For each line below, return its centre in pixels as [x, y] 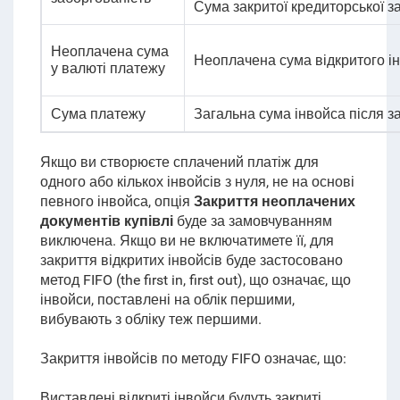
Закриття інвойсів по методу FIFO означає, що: [193, 358]
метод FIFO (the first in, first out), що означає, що [195, 280]
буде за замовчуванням [252, 221]
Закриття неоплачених [274, 201]
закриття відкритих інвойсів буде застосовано [191, 260]
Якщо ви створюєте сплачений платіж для [179, 162]
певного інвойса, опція [117, 201]
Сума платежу [98, 114]
